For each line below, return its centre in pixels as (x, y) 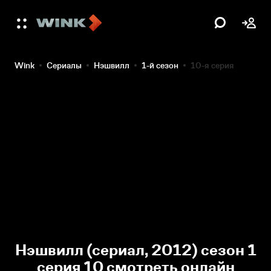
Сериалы (64, 65)
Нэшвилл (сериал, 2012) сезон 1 (135, 250)
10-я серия (212, 65)
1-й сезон (160, 65)
